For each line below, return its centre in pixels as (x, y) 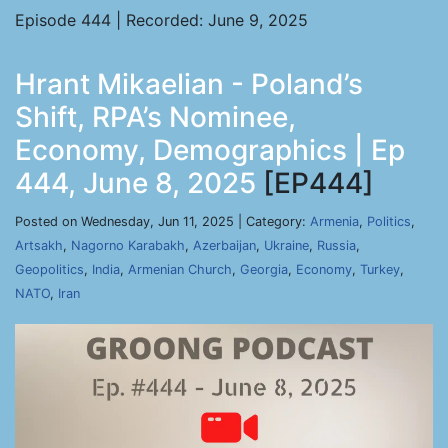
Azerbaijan (224, 245)
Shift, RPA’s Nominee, (155, 117)
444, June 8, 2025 (135, 183)
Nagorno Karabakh (128, 245)
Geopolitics (49, 269)
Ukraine (286, 245)
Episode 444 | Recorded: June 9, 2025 (161, 20)
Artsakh (39, 245)
